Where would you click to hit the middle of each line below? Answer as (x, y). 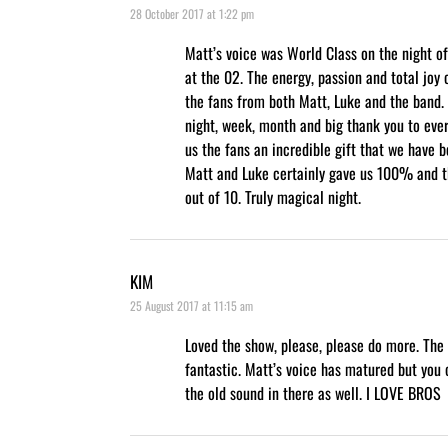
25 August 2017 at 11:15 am (191, 305)
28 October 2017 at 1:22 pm (192, 13)
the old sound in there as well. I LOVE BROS (313, 392)
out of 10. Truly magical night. (273, 196)
